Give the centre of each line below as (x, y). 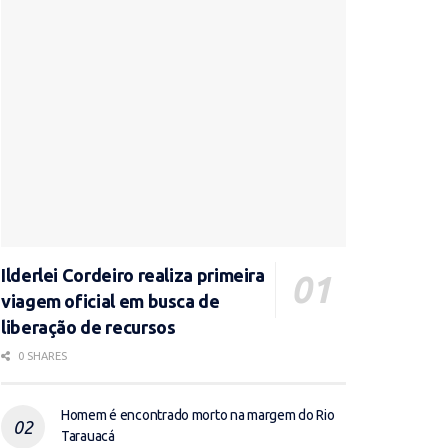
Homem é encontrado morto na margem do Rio (198, 415)
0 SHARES (41, 356)
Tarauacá (88, 436)
